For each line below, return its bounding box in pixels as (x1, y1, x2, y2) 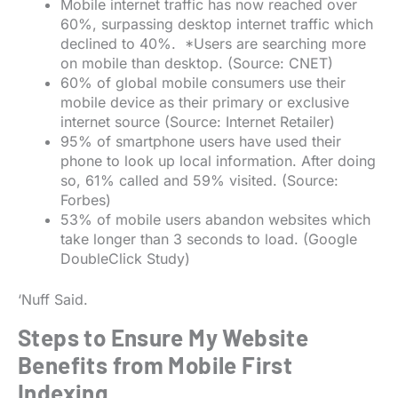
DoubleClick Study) (60, 250, 190, 268)
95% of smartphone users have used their (60, 132, 341, 151)
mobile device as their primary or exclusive (60, 93, 349, 112)
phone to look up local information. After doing (60, 152, 376, 171)
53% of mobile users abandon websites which (60, 211, 370, 229)
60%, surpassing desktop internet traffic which (60, 15, 373, 34)
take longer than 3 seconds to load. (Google (60, 230, 357, 249)
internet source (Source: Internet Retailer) (60, 113, 335, 131)
